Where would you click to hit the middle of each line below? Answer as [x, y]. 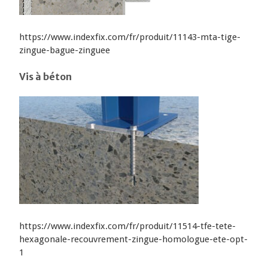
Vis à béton [46, 76]
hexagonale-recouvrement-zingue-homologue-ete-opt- [134, 240]
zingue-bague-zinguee [65, 50]
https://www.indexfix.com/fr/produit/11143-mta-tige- [130, 37]
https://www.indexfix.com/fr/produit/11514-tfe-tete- [128, 226]
